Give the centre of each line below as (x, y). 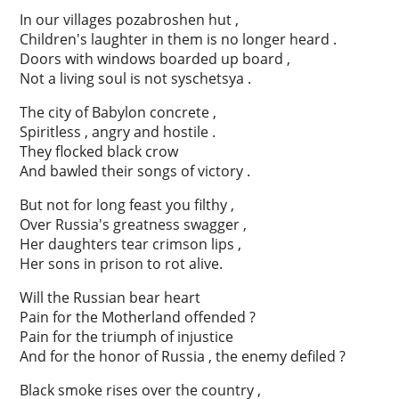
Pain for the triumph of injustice (127, 337)
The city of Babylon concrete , (118, 113)
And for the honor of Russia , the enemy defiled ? (183, 357)
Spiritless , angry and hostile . (118, 132)
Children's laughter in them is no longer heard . (179, 40)
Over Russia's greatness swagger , (134, 225)
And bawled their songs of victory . (135, 171)
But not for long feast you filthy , (127, 205)
